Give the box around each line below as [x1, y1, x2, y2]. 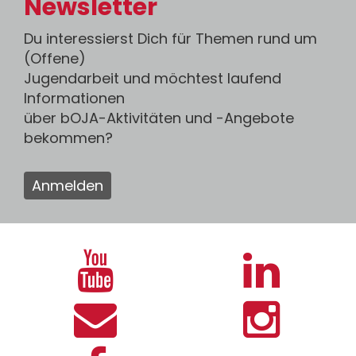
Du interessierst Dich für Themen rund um [24, 29, 317, 48]
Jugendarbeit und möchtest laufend [24, 68, 281, 88]
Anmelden [32, 176, 103, 195]
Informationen [24, 88, 125, 108]
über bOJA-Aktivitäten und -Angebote [24, 108, 294, 128]
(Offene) [24, 48, 86, 68]
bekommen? [24, 128, 113, 148]
